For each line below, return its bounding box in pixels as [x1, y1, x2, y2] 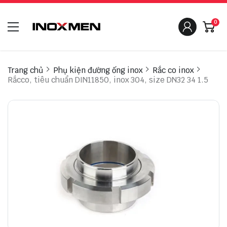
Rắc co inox [153, 65, 194, 75]
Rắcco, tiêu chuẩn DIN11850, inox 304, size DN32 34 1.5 [8, 75, 208, 85]
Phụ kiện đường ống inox [53, 65, 142, 75]
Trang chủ [8, 65, 43, 75]
